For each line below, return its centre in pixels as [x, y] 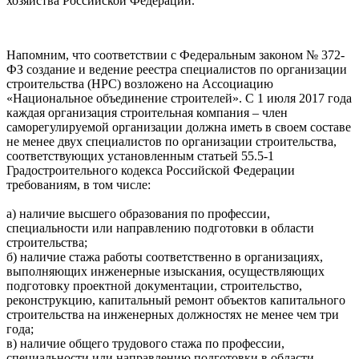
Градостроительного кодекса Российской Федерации [151, 170]
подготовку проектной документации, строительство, [154, 285]
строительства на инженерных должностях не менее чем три [173, 314]
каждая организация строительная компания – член [147, 112]
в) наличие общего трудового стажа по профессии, [145, 343]
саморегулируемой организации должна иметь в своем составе [179, 127]
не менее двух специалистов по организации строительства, [171, 141]
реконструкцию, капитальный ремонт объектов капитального [176, 300]
